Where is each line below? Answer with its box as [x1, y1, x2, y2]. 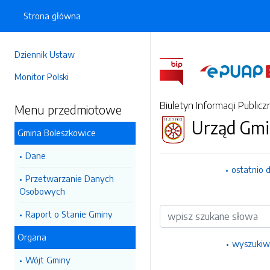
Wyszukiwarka [160, 206, 216, 216]
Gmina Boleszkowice [17, 127, 96, 138]
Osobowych [19, 186, 65, 196]
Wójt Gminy [25, 254, 71, 265]
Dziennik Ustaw [14, 49, 75, 60]
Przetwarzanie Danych [25, 173, 114, 184]
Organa [17, 231, 46, 242]
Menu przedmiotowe [14, 102, 122, 117]
